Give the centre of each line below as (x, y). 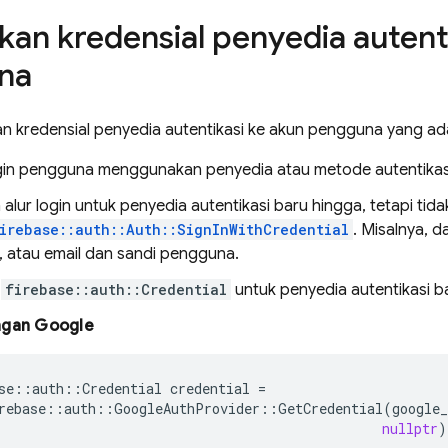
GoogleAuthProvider (187, 408)
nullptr (410, 428)
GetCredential (330, 408)
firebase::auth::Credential (116, 289)
